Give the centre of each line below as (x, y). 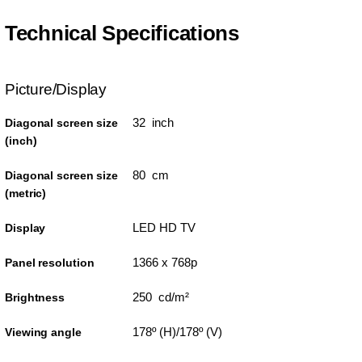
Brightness (35, 297)
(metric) (26, 193)
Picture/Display (56, 89)
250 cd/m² (160, 297)
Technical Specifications (122, 33)
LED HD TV (164, 227)
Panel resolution (50, 263)
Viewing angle (43, 332)
